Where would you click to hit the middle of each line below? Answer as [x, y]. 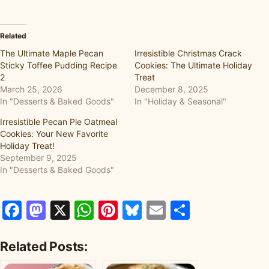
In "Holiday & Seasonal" [180, 101]
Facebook [66, 210]
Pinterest [159, 210]
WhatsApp [141, 210]
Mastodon [91, 210]
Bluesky [177, 210]
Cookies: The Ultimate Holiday [193, 65]
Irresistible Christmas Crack [188, 53]
